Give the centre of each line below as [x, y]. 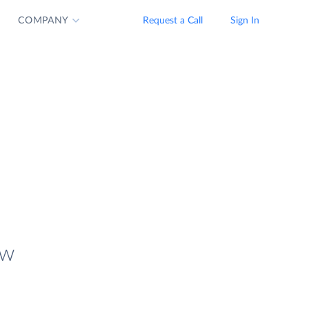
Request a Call [173, 21]
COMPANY [44, 21]
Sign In [245, 21]
